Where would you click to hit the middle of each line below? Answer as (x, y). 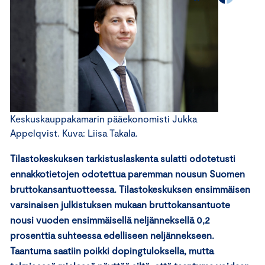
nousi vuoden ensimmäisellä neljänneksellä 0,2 (110, 219)
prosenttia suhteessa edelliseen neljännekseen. (112, 235)
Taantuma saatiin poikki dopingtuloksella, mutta (112, 250)
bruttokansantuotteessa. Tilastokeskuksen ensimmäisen (130, 189)
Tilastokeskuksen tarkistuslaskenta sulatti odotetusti (123, 158)
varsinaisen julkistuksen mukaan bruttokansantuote (120, 204)
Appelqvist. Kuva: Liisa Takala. (74, 132)
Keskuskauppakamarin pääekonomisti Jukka (104, 118)
